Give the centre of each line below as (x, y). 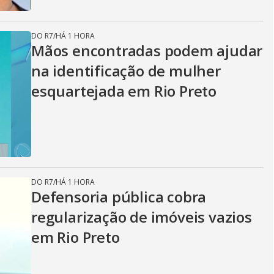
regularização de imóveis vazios (142, 217)
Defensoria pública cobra (119, 197)
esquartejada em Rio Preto (124, 91)
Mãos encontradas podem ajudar (147, 50)
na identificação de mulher (126, 71)
